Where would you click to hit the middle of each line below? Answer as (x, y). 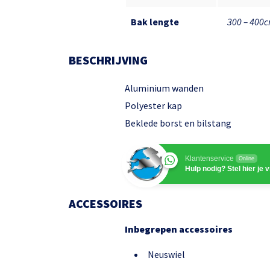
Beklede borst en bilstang (178, 123)
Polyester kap (153, 106)
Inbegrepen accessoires (179, 229)
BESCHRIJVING (108, 60)
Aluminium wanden (164, 88)
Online (246, 159)
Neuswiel (166, 255)
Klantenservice (209, 159)
